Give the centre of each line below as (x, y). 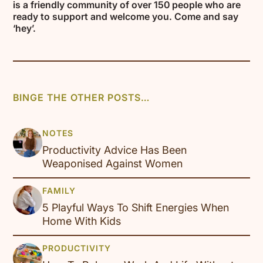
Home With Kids (82, 221)
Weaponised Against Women (113, 163)
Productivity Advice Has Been (115, 150)
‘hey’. (25, 28)
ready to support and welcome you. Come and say (126, 17)
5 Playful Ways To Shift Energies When (136, 208)
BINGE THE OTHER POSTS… (82, 98)
